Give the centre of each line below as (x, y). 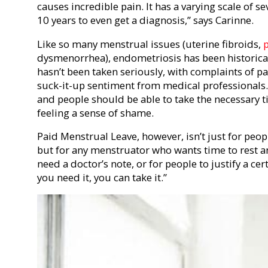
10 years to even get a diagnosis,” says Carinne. (147, 20)
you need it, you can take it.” (102, 178)
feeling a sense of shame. (97, 112)
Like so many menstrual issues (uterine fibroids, (150, 44)
